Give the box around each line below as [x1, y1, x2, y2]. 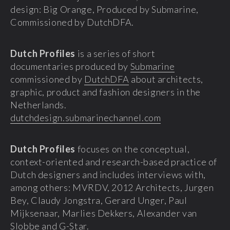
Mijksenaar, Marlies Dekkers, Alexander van [10, 207, 197, 219]
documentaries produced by [10, 60, 130, 72]
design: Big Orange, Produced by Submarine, [10, 3, 199, 15]
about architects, [129, 73, 203, 85]
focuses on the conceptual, [75, 143, 190, 155]
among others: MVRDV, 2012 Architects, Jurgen [10, 181, 214, 193]
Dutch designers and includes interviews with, [10, 168, 206, 180]
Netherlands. [10, 99, 67, 110]
